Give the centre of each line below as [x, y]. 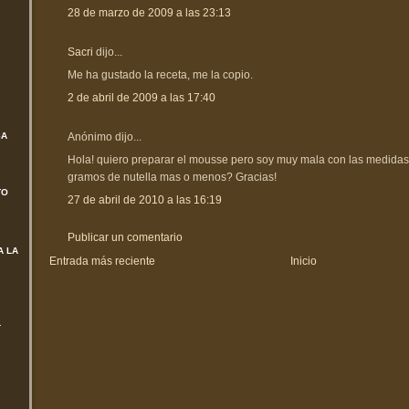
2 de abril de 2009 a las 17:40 [142, 97]
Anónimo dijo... [105, 136]
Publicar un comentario [125, 237]
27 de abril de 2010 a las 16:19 [145, 199]
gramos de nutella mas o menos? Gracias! [172, 177]
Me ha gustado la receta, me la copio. [160, 74]
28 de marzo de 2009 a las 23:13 [149, 12]
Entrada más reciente [102, 261]
